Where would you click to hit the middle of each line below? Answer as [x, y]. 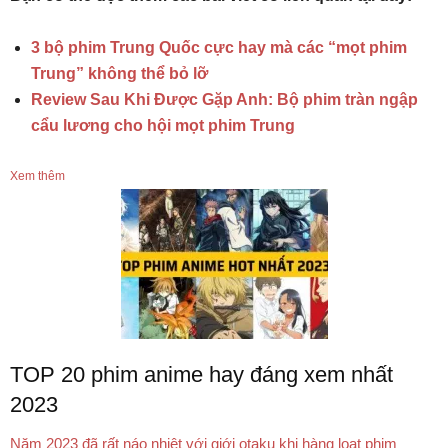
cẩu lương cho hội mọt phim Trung [163, 125]
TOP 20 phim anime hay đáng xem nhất [201, 374]
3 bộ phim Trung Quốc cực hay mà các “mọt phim [219, 47]
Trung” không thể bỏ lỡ [119, 73]
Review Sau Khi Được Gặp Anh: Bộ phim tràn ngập [224, 99]
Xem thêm [37, 175]
